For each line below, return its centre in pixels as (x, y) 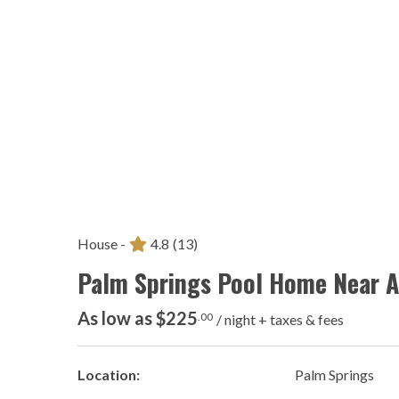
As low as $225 (138, 318)
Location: (109, 375)
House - (102, 244)
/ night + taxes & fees (280, 320)
